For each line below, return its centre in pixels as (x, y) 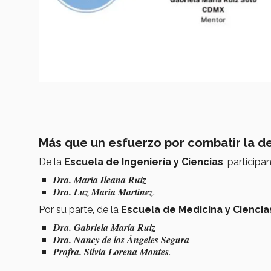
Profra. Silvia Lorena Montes (111, 251)
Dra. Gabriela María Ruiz (106, 227)
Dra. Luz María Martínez (103, 191)
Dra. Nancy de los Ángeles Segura (121, 239)
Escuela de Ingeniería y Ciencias (144, 162)
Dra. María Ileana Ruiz (100, 179)
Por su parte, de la (80, 209)
